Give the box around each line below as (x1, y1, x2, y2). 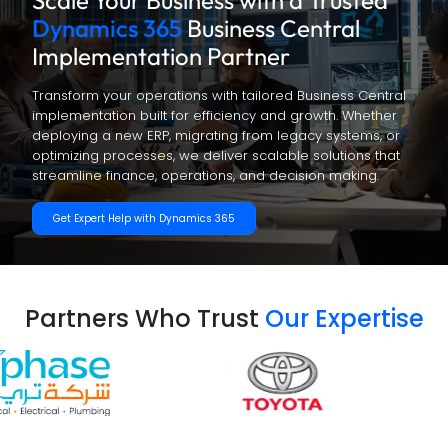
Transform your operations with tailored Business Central (32, 86, 406, 106)
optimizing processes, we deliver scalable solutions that (32, 146, 400, 166)
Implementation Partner (32, 41, 290, 72)
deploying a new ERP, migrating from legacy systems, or (32, 126, 400, 146)
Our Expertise (264, 302, 424, 336)
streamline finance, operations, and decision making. (32, 166, 379, 186)
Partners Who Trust (24, 302, 265, 336)
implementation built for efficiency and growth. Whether (32, 106, 397, 126)
